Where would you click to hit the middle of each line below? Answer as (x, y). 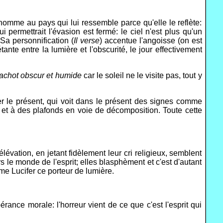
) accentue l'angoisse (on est (151, 41)
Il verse (86, 41)
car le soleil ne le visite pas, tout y (142, 75)
